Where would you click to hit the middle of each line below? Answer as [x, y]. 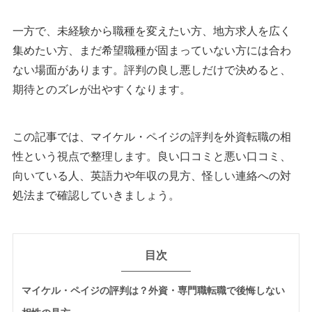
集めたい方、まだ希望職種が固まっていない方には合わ [152, 50]
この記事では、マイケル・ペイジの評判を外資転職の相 [152, 136]
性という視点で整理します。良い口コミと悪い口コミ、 [152, 156]
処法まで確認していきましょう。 [96, 195]
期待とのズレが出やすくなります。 [102, 89]
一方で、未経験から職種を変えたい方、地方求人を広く [152, 31]
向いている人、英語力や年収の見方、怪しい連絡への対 [152, 175]
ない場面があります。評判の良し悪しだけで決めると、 [152, 70]
